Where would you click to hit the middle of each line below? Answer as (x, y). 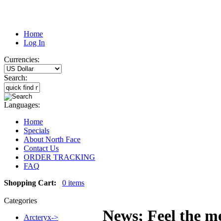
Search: (16, 78)
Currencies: (22, 59)
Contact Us (41, 148)
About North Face (52, 139)
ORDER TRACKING (59, 157)
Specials (37, 130)
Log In (34, 43)
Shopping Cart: (30, 183)
